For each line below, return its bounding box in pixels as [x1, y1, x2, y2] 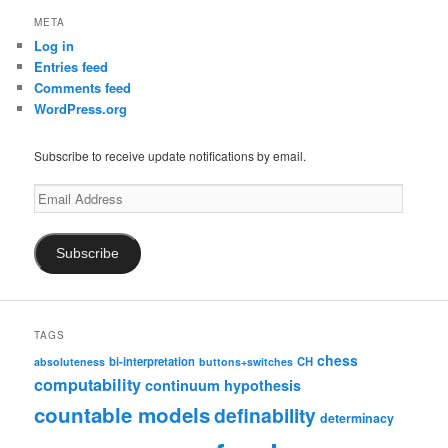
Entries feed [34, 57, 109, 77]
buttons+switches [199, 354, 294, 370]
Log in [34, 36, 75, 56]
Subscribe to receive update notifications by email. [34, 146, 307, 164]
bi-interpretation [109, 353, 196, 370]
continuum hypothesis [145, 375, 302, 396]
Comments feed [34, 78, 132, 98]
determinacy [320, 409, 395, 428]
